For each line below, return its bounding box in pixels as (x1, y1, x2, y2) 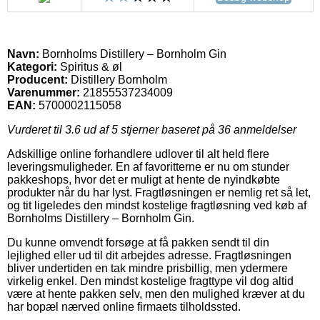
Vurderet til (7, 123, 65, 136)
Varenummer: (7, 86, 80, 99)
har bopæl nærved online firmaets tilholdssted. (7, 300, 241, 313)
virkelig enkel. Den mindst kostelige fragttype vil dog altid (7, 274, 294, 287)
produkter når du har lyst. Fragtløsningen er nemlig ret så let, (7, 186, 311, 199)
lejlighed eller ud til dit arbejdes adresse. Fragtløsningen (7, 249, 291, 261)
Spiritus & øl (57, 60, 122, 73)
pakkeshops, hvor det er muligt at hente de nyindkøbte (7, 173, 280, 186)
